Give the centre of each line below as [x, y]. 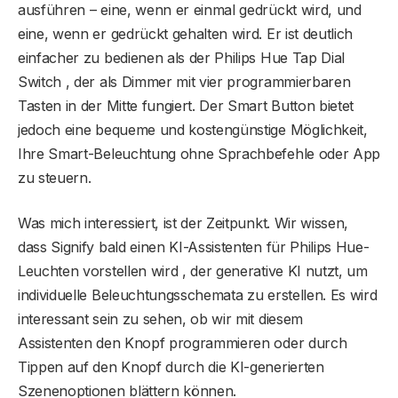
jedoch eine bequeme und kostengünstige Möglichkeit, [193, 129]
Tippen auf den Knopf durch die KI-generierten [171, 366]
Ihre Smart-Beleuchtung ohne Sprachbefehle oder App [199, 153]
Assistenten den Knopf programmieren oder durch [183, 342]
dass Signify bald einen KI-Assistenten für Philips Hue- [194, 247]
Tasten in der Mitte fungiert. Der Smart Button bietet [186, 105]
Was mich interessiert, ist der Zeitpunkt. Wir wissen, [183, 223]
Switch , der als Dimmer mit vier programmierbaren [184, 81]
